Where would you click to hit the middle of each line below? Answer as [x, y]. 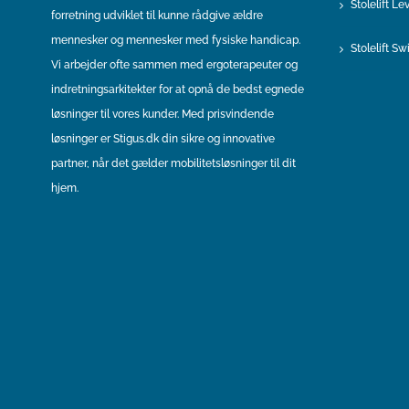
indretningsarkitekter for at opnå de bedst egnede [177, 89]
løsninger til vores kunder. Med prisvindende [162, 114]
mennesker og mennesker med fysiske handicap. [175, 40]
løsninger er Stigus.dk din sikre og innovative [163, 139]
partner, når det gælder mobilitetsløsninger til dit [173, 163]
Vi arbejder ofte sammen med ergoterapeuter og [174, 65]
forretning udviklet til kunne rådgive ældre [157, 16]
